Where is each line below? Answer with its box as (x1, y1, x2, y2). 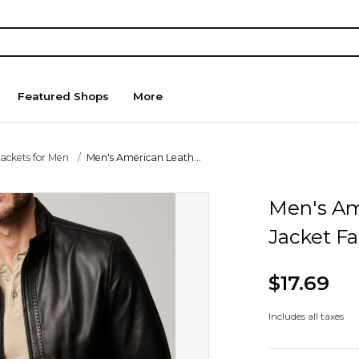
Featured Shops (18, 90, 110, 103)
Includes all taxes (268, 310, 344, 323)
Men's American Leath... (87, 151, 202, 163)
